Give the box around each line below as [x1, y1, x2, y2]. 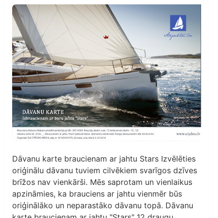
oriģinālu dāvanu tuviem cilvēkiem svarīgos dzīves [12, 165, 197, 176]
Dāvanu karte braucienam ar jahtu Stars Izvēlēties [12, 154, 196, 164]
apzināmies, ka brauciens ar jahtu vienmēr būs [12, 189, 182, 199]
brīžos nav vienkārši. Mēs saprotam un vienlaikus [12, 177, 192, 187]
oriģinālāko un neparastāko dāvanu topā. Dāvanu [12, 200, 193, 211]
